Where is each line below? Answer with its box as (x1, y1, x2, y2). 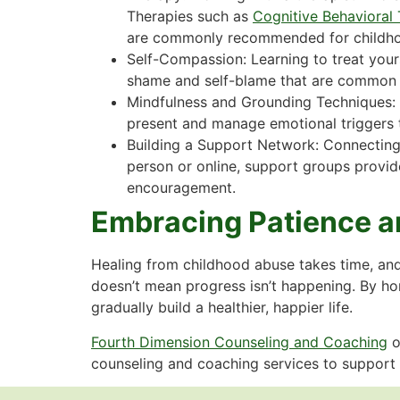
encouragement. (127, 179, 236, 197)
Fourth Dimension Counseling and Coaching (91, 332, 387, 351)
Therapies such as (127, 7, 253, 26)
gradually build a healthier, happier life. (91, 298, 353, 317)
